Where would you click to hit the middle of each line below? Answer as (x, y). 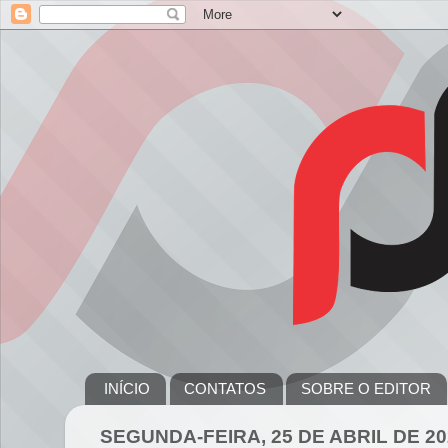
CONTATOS (225, 389)
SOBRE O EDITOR (366, 389)
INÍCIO (126, 389)
